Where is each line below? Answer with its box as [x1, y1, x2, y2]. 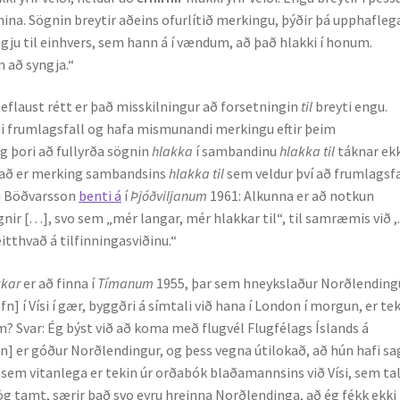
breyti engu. [315, 97, 388, 116]
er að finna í [23, 274, 98, 293]
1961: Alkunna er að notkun [210, 187, 375, 205]
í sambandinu [196, 142, 280, 161]
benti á [79, 187, 122, 205]
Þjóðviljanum [130, 187, 211, 205]
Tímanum [97, 274, 157, 293]
